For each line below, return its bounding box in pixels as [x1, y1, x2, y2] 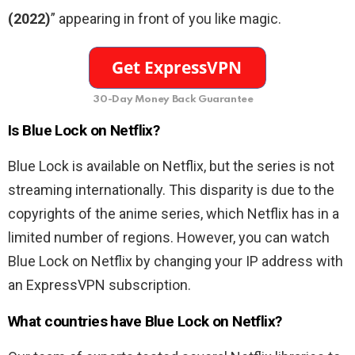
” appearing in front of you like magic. [51, 10, 281, 27]
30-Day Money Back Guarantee [94, 94, 254, 105]
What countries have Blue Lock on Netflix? [8, 311, 282, 330]
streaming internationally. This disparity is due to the [8, 181, 334, 198]
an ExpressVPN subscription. [8, 276, 191, 293]
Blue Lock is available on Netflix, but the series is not [8, 157, 334, 174]
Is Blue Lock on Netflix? [8, 120, 160, 139]
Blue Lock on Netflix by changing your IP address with [8, 252, 343, 269]
